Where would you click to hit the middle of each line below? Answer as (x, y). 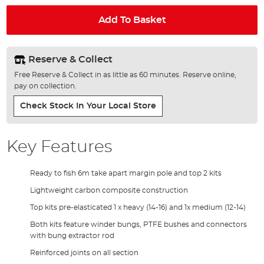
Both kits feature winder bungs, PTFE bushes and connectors (139, 224)
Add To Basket (132, 20)
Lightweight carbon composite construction (109, 190)
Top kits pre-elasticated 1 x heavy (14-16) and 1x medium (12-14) (138, 207)
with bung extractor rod (72, 235)
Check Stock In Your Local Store (88, 106)
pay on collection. (45, 86)
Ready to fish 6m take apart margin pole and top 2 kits (126, 173)
